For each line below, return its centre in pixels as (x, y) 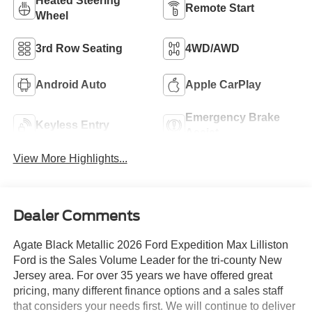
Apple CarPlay (223, 84)
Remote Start (220, 8)
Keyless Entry (72, 125)
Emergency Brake (233, 117)
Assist (202, 132)
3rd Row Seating (79, 48)
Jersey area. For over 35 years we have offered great (142, 275)
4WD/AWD (212, 48)
